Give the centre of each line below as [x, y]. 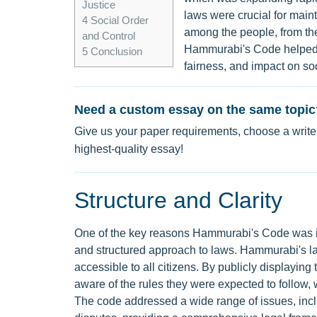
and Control [108, 36]
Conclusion [115, 52]
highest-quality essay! [128, 149]
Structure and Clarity [178, 200]
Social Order [118, 21]
